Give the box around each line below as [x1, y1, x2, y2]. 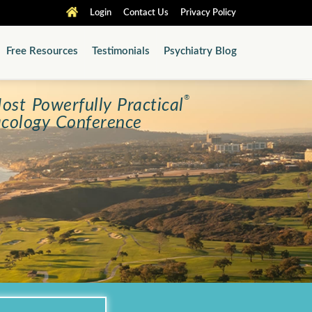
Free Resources [6, 46, 78, 56]
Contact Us [123, 8, 169, 17]
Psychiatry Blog [164, 46, 237, 56]
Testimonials [92, 46, 150, 56]
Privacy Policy [180, 8, 236, 17]
